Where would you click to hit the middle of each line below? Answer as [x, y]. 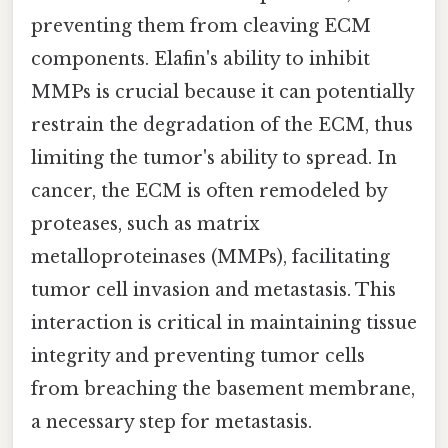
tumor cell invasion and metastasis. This [213, 290]
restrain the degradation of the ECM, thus [222, 125]
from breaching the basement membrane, [223, 389]
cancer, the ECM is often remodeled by [209, 191]
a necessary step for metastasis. [171, 422]
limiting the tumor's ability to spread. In [214, 158]
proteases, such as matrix [145, 224]
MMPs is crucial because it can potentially [222, 92]
